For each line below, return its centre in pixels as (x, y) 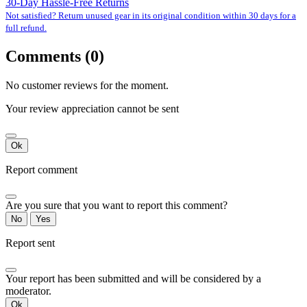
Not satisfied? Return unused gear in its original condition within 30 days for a (151, 16)
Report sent (30, 243)
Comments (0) (55, 57)
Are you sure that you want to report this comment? (116, 206)
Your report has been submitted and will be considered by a (133, 279)
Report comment (41, 170)
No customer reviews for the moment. (87, 86)
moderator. (28, 291)
